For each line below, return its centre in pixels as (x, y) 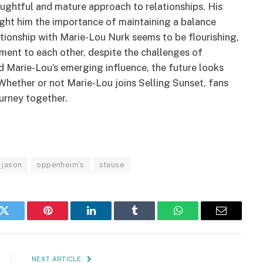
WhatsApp (200, 219)
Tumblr (149, 219)
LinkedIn (109, 219)
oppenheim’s (60, 165)
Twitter (18, 219)
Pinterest (65, 219)
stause (112, 165)
